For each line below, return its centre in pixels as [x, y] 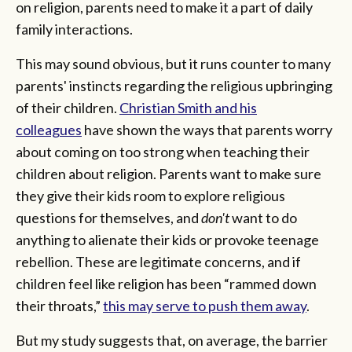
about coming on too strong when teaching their [163, 152]
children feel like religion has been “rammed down [166, 284]
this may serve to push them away [205, 306]
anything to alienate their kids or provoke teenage [167, 240]
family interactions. [75, 29]
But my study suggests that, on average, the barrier [172, 341]
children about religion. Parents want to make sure [169, 174]
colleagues [49, 130]
